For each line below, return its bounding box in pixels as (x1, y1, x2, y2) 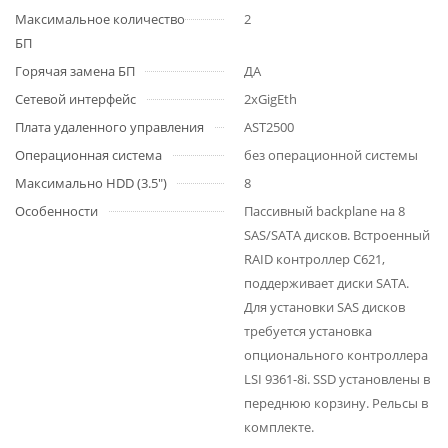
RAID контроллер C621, (244, 250, 385, 268)
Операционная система (15, 146, 162, 164)
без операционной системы (244, 146, 418, 164)
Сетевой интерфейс (15, 90, 136, 108)
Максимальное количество (15, 10, 185, 28)
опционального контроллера (244, 346, 428, 364)
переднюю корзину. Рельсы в (244, 394, 428, 412)
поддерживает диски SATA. (244, 274, 409, 292)
